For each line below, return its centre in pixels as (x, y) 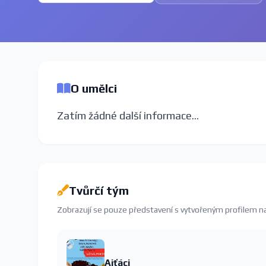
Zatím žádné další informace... (128, 115)
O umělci (94, 88)
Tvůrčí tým (99, 190)
